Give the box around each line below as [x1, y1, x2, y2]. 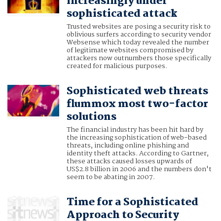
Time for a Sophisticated [66, 194, 198, 211]
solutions [66, 109, 116, 126]
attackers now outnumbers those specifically [66, 53, 211, 64]
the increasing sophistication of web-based [66, 132, 207, 144]
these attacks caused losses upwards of [66, 156, 192, 167]
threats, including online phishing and [66, 140, 189, 151]
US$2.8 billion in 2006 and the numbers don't [66, 164, 212, 175]
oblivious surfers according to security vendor [66, 29, 211, 40]
